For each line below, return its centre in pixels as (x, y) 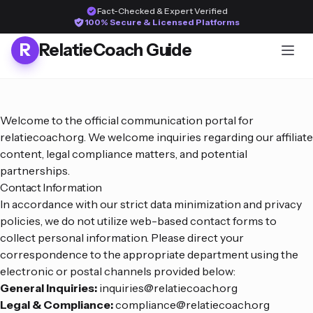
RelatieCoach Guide (116, 50)
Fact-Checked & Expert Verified (162, 11)
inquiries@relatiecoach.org (168, 288)
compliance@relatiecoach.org (192, 305)
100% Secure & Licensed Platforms (162, 22)
